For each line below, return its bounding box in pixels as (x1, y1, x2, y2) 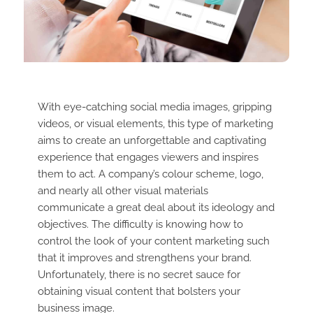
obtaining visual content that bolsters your (37, 285, 240, 298)
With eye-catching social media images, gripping (37, 101, 272, 114)
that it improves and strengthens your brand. (37, 252, 252, 265)
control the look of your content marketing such (37, 235, 270, 248)
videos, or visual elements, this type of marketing (37, 117, 273, 131)
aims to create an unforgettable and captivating (37, 134, 266, 147)
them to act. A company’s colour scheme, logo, (37, 168, 263, 181)
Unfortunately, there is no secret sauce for (37, 268, 240, 282)
